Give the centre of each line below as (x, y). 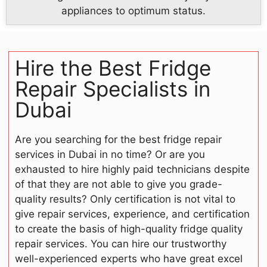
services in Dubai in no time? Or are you (110, 155)
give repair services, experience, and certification (132, 214)
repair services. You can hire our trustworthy (121, 244)
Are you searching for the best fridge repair (118, 140)
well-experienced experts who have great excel (129, 259)
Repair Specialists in (113, 89)
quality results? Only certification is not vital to (125, 199)
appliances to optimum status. (133, 11)
